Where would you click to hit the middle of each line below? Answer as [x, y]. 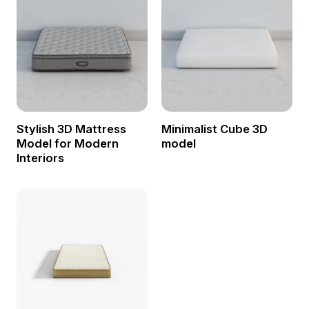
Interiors [40, 158]
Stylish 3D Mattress [71, 129]
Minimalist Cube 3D [214, 129]
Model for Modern [67, 143]
